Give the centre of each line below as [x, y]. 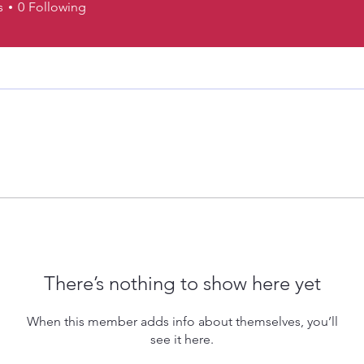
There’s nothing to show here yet [182, 283]
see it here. [182, 339]
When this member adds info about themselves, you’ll [182, 321]
